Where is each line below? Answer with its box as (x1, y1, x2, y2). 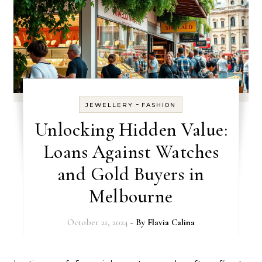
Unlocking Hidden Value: (34, 118, 228, 141)
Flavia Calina (147, 217, 195, 227)
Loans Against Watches (43, 140, 219, 163)
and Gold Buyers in (57, 163, 205, 185)
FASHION (142, 101, 177, 109)
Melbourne (89, 185, 173, 208)
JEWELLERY (85, 101, 134, 109)
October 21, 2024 (67, 217, 128, 227)
